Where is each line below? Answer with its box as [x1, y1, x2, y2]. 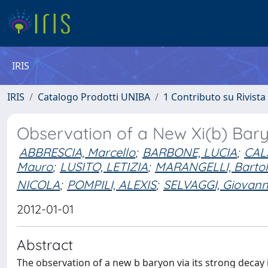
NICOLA [17, 176, 60, 192]
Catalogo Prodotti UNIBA [38, 90, 150, 103]
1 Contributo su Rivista [163, 90, 266, 103]
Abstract [17, 236, 73, 254]
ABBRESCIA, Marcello [19, 145, 135, 160]
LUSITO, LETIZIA [60, 159, 148, 174]
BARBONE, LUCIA [142, 145, 237, 160]
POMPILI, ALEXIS [67, 176, 156, 192]
